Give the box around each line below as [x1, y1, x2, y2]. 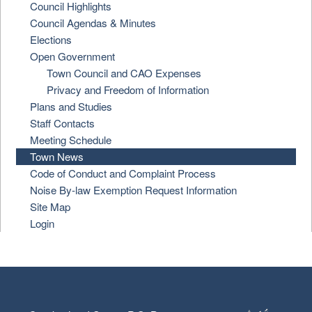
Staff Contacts [30, 115, 95, 130]
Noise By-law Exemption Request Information [30, 182, 237, 197]
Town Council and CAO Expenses [47, 65, 202, 80]
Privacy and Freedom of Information [47, 81, 210, 97]
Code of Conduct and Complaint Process [30, 165, 217, 180]
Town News [30, 148, 84, 164]
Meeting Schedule [30, 132, 112, 147]
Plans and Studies [30, 98, 113, 114]
